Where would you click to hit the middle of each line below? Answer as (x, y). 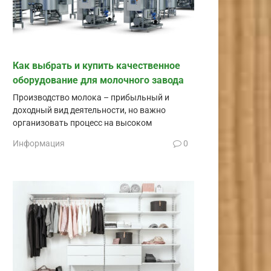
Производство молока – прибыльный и (91, 97)
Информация (39, 143)
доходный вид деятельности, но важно (89, 110)
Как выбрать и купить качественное (96, 65)
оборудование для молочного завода (98, 80)
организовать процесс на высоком (82, 123)
